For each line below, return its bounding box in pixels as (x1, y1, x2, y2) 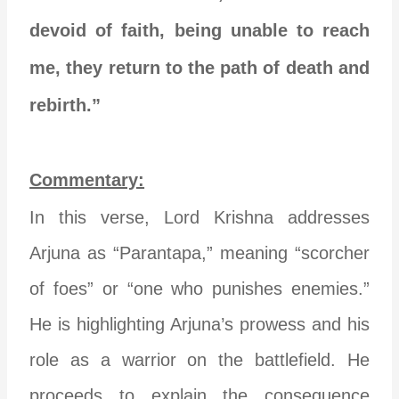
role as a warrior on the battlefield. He (29, 349, 370, 370)
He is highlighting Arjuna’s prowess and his (29, 313, 370, 334)
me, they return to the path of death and (29, 57, 370, 77)
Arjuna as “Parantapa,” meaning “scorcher (29, 242, 370, 263)
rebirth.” (29, 94, 102, 115)
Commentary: (29, 169, 145, 190)
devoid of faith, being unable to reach (29, 20, 370, 40)
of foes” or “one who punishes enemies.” (29, 278, 370, 298)
